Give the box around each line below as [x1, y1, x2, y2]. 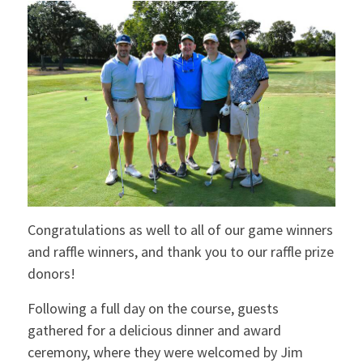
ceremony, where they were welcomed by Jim [27, 342, 303, 361]
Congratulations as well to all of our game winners [27, 220, 333, 240]
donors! [27, 264, 75, 284]
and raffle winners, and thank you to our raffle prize [27, 242, 334, 262]
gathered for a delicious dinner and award [27, 320, 281, 340]
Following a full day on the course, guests [27, 298, 279, 318]
